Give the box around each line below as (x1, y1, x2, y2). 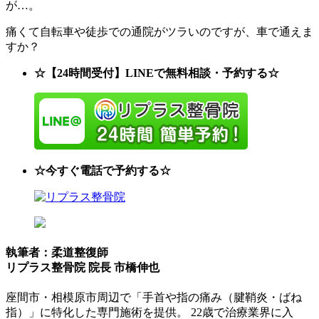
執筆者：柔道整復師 (6, 246, 108, 259)
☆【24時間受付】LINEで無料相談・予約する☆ (34, 66, 279, 79)
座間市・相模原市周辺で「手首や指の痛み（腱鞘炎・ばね (6, 291, 302, 304)
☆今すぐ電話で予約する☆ (34, 164, 171, 177)
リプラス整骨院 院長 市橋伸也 (6, 261, 159, 274)
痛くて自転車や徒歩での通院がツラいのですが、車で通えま (6, 25, 313, 38)
